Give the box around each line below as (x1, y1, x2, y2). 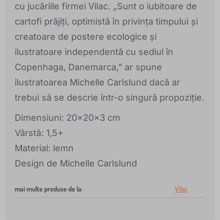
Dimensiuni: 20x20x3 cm (15, 112, 120, 123)
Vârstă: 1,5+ (15, 128, 63, 138)
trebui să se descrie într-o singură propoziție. (15, 92, 204, 103)
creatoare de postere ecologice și (15, 31, 157, 42)
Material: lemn (15, 143, 74, 154)
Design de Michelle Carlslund (15, 158, 137, 169)
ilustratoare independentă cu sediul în (15, 47, 173, 57)
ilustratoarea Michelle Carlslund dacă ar (15, 77, 180, 88)
